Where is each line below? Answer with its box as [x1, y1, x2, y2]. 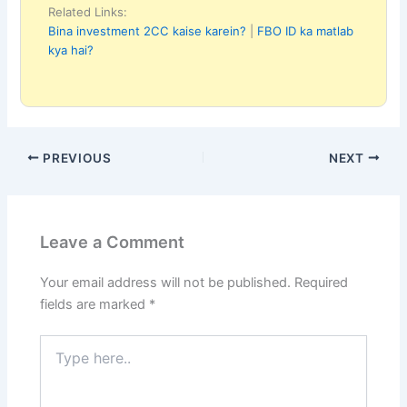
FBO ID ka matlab [257, 23, 354, 38]
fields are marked [40, 296, 150, 313]
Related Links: [48, 4, 128, 19]
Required [294, 274, 349, 292]
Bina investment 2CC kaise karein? [48, 23, 247, 38]
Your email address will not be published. [40, 274, 292, 292]
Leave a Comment [40, 232, 185, 253]
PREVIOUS [39, 150, 112, 165]
